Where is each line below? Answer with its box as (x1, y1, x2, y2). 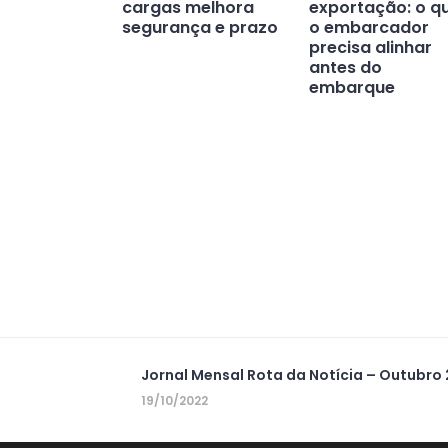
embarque (308, 76, 395, 100)
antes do (308, 56, 382, 80)
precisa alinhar (308, 36, 432, 60)
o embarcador (308, 16, 429, 40)
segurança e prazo (122, 16, 278, 40)
